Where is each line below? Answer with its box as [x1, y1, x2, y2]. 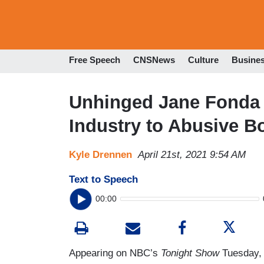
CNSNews [133, 55, 175, 65]
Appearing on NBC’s [69, 247, 161, 259]
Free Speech [69, 55, 120, 65]
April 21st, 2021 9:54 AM [138, 148, 246, 160]
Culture [188, 55, 219, 65]
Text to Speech [69, 173, 138, 185]
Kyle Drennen [69, 148, 132, 160]
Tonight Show [161, 247, 219, 259]
